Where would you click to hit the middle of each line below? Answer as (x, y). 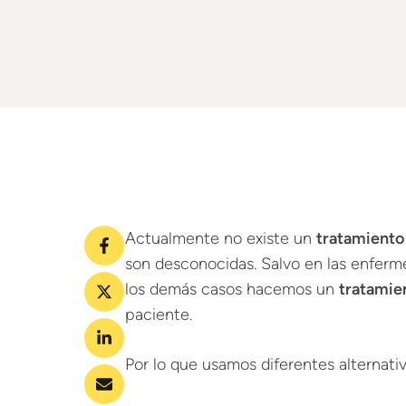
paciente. (159, 314)
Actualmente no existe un (221, 238)
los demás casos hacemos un (232, 289)
